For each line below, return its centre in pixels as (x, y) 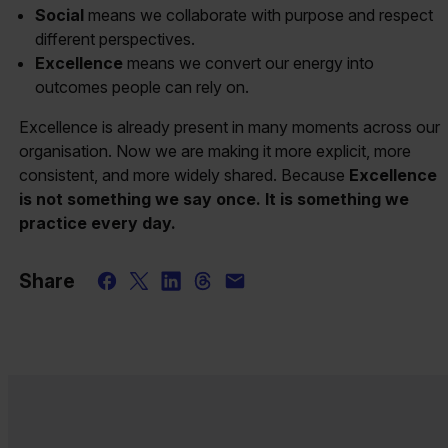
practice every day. (98, 222)
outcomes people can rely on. (144, 86)
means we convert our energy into (249, 62)
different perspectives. (117, 38)
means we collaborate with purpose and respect (259, 14)
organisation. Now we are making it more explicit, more (215, 150)
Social (60, 14)
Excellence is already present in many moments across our (230, 126)
